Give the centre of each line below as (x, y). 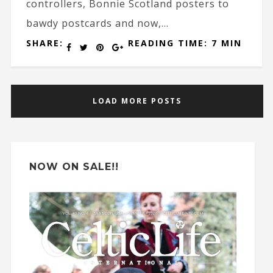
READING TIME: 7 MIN (185, 43)
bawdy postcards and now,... (97, 23)
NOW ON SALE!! (74, 166)
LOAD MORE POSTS (137, 101)
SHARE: (44, 43)
